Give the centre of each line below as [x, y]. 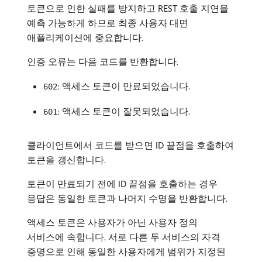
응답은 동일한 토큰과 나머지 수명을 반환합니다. [127, 198]
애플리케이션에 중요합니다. [85, 37]
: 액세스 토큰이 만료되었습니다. [124, 86]
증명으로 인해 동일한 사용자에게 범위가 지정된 [126, 251]
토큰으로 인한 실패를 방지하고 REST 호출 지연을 [128, 8]
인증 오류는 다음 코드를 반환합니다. [103, 61]
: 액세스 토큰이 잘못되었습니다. [124, 111]
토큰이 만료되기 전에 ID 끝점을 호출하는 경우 [122, 183]
